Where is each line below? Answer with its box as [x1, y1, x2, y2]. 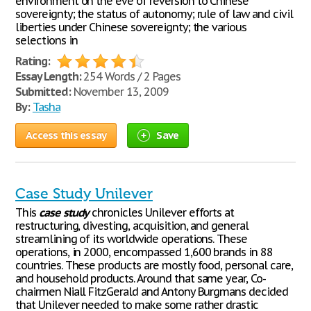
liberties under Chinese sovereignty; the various [15, 20, 247, 34]
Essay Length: [15, 69, 81, 83]
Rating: [15, 54, 50, 68]
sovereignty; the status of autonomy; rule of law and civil [15, 7, 293, 21]
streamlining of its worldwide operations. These [15, 232, 248, 246]
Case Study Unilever [15, 185, 153, 202]
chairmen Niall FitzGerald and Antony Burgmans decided [15, 285, 288, 299]
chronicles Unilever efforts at [89, 205, 235, 219]
